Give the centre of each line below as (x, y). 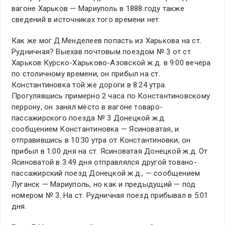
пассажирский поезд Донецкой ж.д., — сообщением (106, 174)
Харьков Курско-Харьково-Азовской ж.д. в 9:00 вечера (111, 63)
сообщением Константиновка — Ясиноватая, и (95, 129)
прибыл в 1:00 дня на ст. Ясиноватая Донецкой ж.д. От (110, 151)
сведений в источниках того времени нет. (86, 20)
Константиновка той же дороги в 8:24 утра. (89, 85)
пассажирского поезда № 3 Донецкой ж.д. (89, 118)
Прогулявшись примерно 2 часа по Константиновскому (111, 96)
